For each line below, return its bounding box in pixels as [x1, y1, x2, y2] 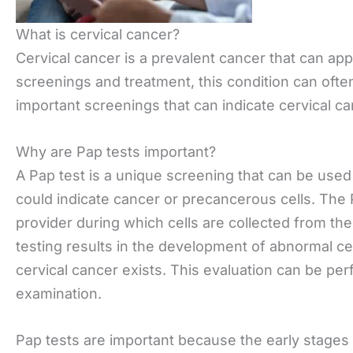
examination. [16, 284, 102, 302]
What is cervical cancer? [16, 26, 180, 43]
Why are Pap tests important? [16, 143, 216, 160]
